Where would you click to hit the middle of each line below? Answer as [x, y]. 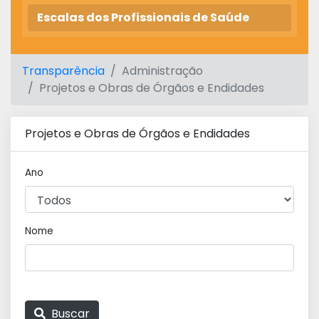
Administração [162, 71]
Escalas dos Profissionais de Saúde [143, 17]
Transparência [63, 71]
